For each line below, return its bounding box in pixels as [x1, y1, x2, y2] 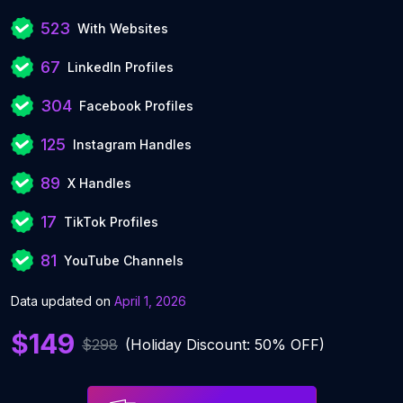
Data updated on [11, 293, 114, 309]
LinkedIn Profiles [67, 59, 174, 75]
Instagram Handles [73, 137, 192, 152]
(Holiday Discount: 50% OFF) [125, 335, 325, 354]
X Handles [67, 175, 131, 191]
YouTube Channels [64, 253, 184, 268]
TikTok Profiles [64, 214, 158, 229]
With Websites [77, 21, 168, 36]
